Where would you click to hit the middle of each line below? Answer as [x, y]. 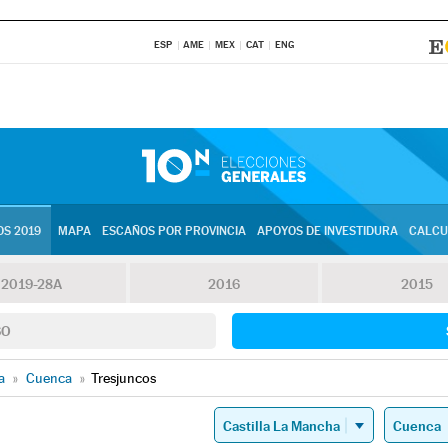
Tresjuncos [123, 378]
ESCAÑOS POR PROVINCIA [173, 231]
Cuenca [49, 378]
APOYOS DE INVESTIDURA [327, 231]
